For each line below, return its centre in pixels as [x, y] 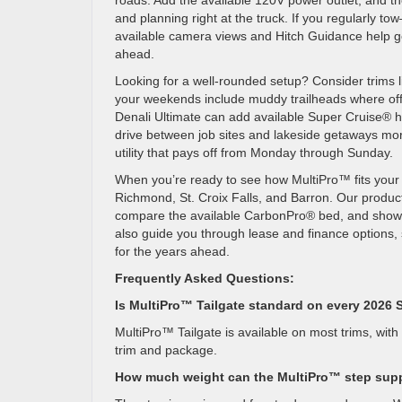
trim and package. [166, 350]
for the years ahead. [172, 251]
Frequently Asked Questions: [205, 278]
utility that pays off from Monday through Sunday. [254, 153]
